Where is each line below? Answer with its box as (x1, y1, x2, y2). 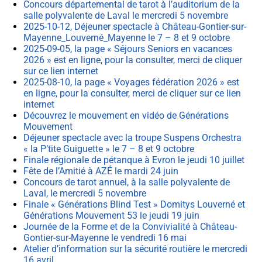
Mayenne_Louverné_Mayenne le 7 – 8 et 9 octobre (23, 32, 230, 44)
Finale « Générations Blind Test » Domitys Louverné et (23, 199, 245, 211)
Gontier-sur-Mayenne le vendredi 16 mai (23, 232, 187, 244)
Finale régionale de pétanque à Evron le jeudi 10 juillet (23, 154, 244, 166)
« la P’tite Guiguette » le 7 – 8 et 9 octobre (23, 143, 194, 155)
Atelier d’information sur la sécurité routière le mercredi (23, 243, 247, 255)
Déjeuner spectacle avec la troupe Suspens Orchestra (23, 132, 242, 144)
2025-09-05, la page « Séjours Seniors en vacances (23, 43, 232, 55)
